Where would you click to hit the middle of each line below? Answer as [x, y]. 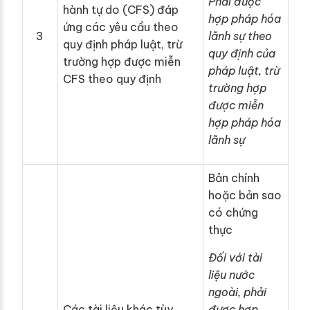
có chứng [233, 213]
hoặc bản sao [245, 195]
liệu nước [231, 275]
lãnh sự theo [240, 36]
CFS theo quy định [112, 79]
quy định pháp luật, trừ [122, 45]
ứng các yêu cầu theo [121, 27]
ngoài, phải [237, 292]
